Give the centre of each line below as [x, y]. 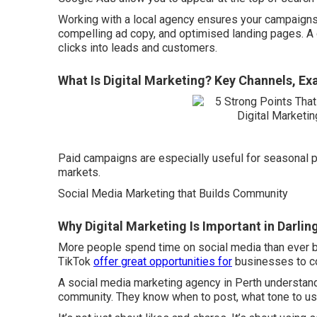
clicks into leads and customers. [138, 47]
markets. [79, 172]
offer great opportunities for [163, 261]
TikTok [76, 261]
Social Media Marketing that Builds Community [173, 193]
